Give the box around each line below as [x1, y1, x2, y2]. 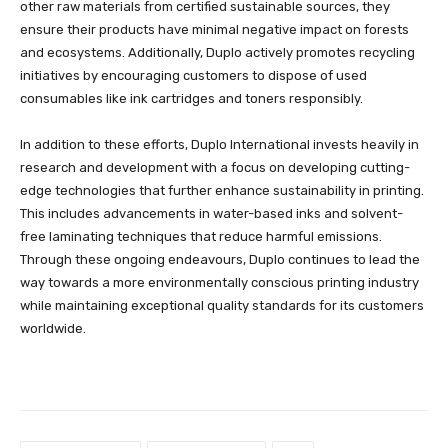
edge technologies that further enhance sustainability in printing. [20, 183, 424, 199]
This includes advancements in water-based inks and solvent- [20, 206, 403, 222]
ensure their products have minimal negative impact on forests [20, 22, 409, 38]
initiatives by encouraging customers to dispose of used [20, 68, 367, 84]
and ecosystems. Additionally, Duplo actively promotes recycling [20, 45, 415, 61]
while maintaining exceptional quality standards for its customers [20, 298, 424, 314]
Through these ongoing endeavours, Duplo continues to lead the [20, 252, 420, 268]
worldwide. [20, 321, 86, 337]
